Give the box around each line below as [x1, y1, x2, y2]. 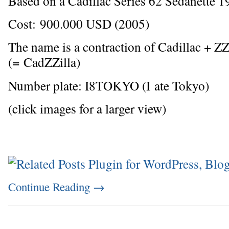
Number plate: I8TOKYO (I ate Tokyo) [8, 76, 209, 94]
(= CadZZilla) [8, 53, 80, 71]
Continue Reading [8, 178, 93, 194]
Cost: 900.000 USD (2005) [8, 14, 149, 32]
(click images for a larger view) [8, 100, 166, 118]
